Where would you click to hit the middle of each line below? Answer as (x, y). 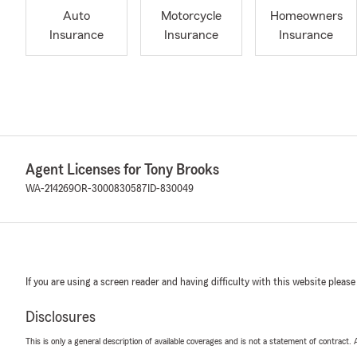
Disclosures (61, 317)
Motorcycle (191, 16)
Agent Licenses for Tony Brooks (122, 170)
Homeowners (306, 16)
